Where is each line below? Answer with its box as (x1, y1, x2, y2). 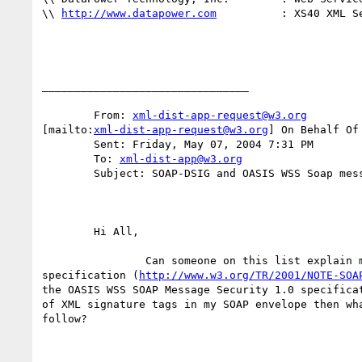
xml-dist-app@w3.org (120, 152, 242, 165)
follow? (42, 312, 87, 325)
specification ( (42, 268, 139, 281)
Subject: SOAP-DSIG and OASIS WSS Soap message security (42, 166, 94, 179)
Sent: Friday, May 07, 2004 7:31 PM (42, 137, 94, 150)
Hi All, (42, 225, 94, 238)
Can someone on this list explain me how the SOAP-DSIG (42, 254, 94, 267)
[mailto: (42, 123, 94, 136)
